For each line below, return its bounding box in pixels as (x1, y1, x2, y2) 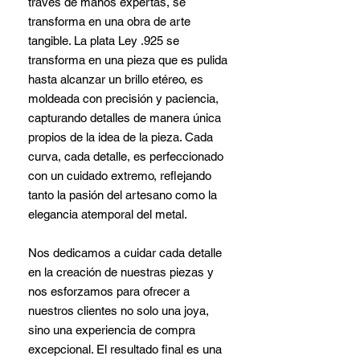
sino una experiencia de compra (28, 322, 195, 337)
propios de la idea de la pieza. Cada (28, 129, 213, 144)
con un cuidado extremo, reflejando (28, 168, 211, 182)
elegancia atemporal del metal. (28, 207, 187, 221)
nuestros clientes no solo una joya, (28, 303, 209, 317)
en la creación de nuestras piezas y (28, 264, 214, 279)
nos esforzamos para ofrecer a (28, 284, 190, 298)
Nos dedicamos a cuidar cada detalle (28, 245, 222, 260)
